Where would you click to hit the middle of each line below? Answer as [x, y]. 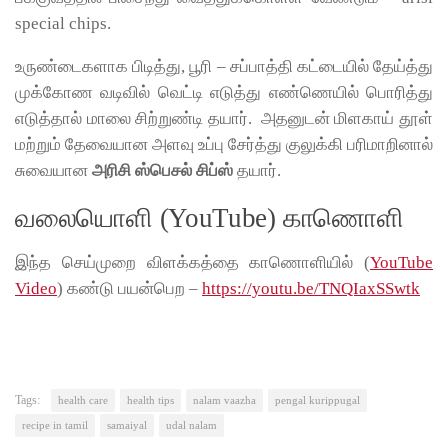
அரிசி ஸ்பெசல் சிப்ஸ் [162, 171]
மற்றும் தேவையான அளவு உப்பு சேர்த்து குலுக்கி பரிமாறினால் [224, 145]
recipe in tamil [55, 425]
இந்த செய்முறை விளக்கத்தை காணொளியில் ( [192, 262]
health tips [150, 400]
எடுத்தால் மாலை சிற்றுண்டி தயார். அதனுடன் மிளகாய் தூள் [224, 119]
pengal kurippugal [317, 400]
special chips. [63, 24]
